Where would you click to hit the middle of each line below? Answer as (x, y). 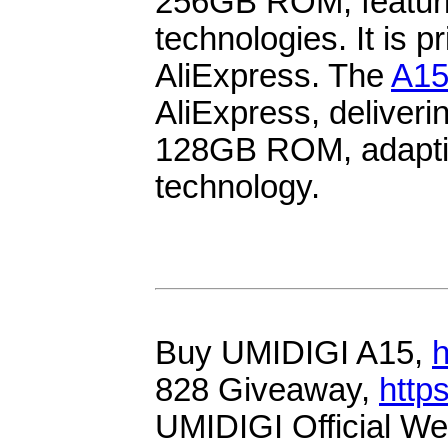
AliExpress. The (273, 75)
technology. (237, 186)
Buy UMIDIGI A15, (293, 352)
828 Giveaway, (267, 389)
